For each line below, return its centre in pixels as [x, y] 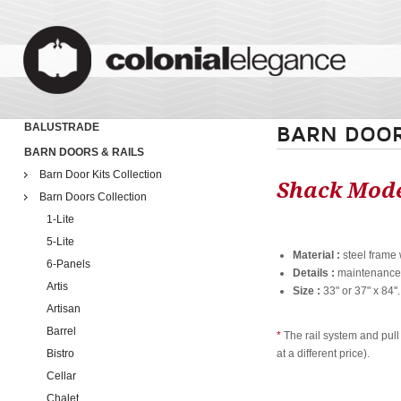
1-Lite [60, 219]
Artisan [63, 309]
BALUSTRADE [61, 127]
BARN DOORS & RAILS [84, 152]
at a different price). [324, 354]
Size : [307, 291]
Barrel [61, 331]
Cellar [61, 376]
